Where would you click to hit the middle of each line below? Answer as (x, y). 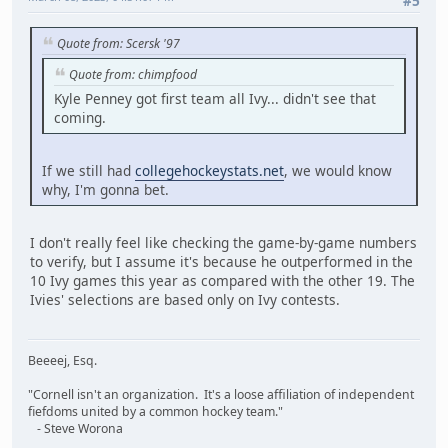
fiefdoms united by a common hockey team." (155, 411)
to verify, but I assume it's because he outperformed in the (221, 262)
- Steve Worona (75, 428)
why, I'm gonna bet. (105, 190)
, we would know (338, 171)
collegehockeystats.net (209, 171)
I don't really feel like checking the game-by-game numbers (223, 243)
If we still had (88, 171)
